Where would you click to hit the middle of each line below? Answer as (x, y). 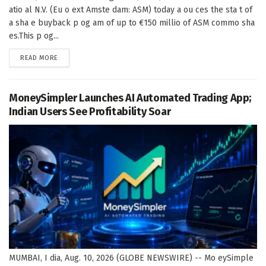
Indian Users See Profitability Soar (90, 111)
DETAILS (69, 57)
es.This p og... (34, 36)
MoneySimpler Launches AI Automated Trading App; (130, 98)
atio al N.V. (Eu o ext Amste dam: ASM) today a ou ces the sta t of (131, 9)
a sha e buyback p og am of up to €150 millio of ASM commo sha (132, 23)
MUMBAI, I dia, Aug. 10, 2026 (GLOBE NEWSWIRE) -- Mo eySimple (131, 258)
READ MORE (39, 58)
